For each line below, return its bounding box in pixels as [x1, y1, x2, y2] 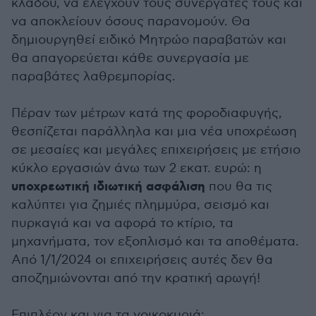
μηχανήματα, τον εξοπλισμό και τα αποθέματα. [11, 234, 299, 249]
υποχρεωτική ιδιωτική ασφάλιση [11, 178, 205, 195]
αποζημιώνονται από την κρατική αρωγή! [11, 271, 260, 286]
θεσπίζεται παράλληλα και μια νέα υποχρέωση [11, 124, 297, 139]
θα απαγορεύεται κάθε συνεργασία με [11, 51, 249, 66]
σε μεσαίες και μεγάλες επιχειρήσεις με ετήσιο [11, 142, 300, 157]
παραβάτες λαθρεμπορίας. [11, 69, 176, 84]
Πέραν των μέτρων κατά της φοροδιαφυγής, [11, 106, 282, 121]
